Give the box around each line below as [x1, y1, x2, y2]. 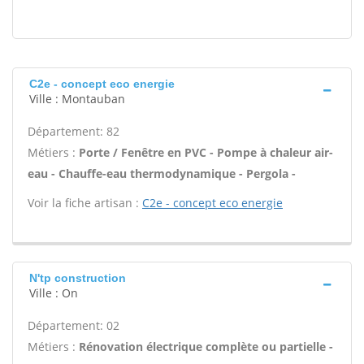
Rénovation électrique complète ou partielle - [79, 339, 333, 354]
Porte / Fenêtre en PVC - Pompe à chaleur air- [79, 145, 333, 160]
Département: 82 [28, 123, 119, 139]
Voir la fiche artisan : [28, 195, 142, 210]
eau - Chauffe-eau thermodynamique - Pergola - [28, 166, 296, 181]
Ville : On [29, 285, 78, 301]
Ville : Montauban [29, 91, 125, 106]
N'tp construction [29, 271, 126, 284]
